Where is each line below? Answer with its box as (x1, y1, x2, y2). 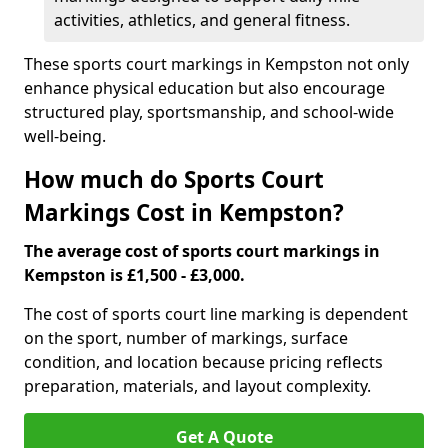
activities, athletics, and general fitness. (54, 9, 350, 31)
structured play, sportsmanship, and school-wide (24, 101, 394, 123)
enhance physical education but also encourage (24, 77, 385, 99)
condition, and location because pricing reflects (24, 351, 383, 373)
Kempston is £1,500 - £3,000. (24, 264, 245, 286)
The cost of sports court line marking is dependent (24, 303, 408, 325)
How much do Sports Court (24, 164, 324, 195)
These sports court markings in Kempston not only (24, 53, 409, 75)
